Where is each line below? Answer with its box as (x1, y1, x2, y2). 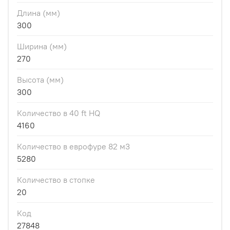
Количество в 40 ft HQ (17, 108, 100, 119)
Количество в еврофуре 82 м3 (17, 141, 130, 152)
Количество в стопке (17, 175, 95, 185)
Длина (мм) (17, 8, 60, 18)
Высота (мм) (17, 74, 64, 85)
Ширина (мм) (17, 41, 67, 52)
